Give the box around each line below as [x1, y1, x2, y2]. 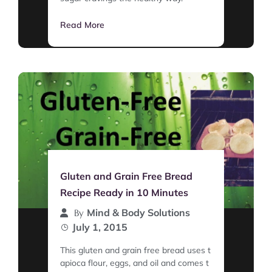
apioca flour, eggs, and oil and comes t [60, 257, 209, 269]
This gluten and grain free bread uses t [60, 245, 211, 256]
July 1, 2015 [72, 221, 127, 234]
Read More [60, 19, 104, 31]
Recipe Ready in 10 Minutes [60, 186, 188, 199]
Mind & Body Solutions [87, 206, 190, 219]
